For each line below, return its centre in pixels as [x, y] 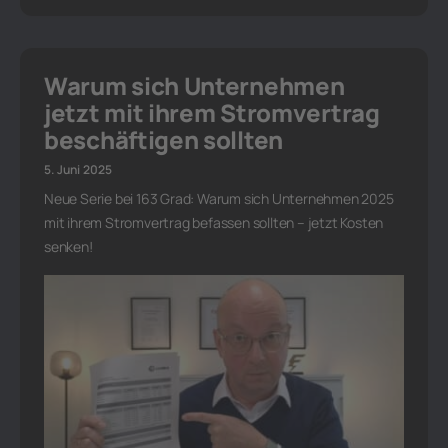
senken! [68, 247]
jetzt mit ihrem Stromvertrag [212, 113]
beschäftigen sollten [163, 140]
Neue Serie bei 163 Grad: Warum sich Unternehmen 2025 [219, 199]
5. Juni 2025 [78, 170]
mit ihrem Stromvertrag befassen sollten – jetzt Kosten [214, 223]
